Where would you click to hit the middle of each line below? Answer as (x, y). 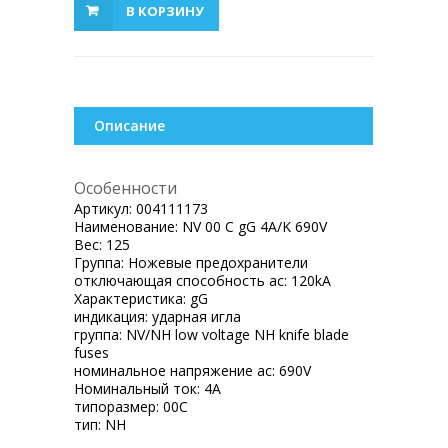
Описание (129, 126)
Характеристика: (132, 299)
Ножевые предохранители (218, 263)
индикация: (113, 317)
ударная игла (196, 317)
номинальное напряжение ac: (176, 371)
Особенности (125, 188)
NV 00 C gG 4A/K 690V (254, 227)
